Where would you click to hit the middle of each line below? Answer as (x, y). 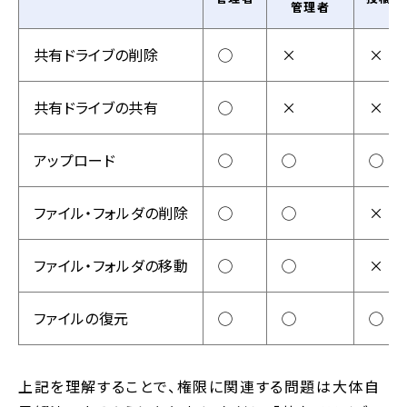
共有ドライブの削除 (96, 55)
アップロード (74, 160)
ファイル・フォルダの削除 (111, 213)
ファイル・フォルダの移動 (111, 266)
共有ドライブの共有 (96, 108)
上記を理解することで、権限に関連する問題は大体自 (199, 387)
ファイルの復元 (81, 318)
